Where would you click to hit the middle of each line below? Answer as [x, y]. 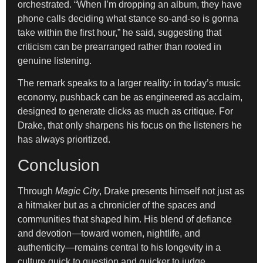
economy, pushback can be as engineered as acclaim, [130, 97]
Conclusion [59, 165]
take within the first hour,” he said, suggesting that [119, 33]
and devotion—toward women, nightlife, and [109, 233]
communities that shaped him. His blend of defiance [125, 219]
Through [36, 191]
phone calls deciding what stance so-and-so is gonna [128, 19]
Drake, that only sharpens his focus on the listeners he [130, 126]
